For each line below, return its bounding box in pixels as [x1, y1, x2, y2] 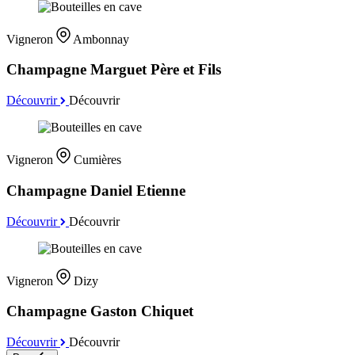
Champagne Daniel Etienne [6, 181, 185, 199]
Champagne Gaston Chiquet [6, 303, 193, 320]
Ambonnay [73, 32, 129, 46]
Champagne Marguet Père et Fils [6, 61, 221, 78]
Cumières [74, 153, 121, 167]
